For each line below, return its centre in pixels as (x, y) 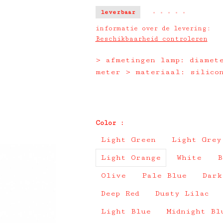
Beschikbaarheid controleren (151, 39)
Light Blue (126, 211)
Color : (110, 123)
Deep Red (120, 193)
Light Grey (196, 140)
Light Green (128, 140)
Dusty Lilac (182, 193)
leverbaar (118, 12)
